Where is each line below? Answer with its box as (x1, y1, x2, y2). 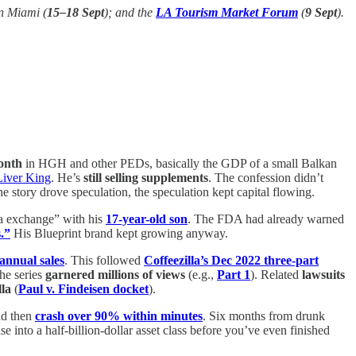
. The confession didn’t (208, 171, 323, 185)
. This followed (64, 253, 144, 268)
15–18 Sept (47, 5, 104, 19)
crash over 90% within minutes (35, 309, 203, 323)
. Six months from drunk (203, 309, 325, 323)
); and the (104, 5, 156, 19)
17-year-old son (106, 212, 188, 226)
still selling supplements (83, 171, 208, 185)
